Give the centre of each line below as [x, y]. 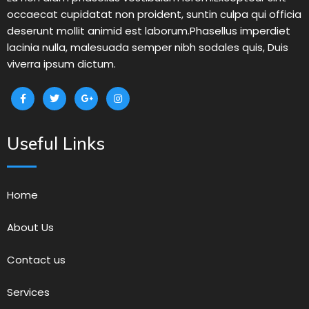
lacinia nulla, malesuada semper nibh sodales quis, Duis [148, 47]
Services [28, 292]
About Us [30, 228]
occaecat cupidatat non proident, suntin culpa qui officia [154, 14]
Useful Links [56, 143]
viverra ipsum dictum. [61, 63]
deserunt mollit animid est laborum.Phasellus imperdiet [149, 30]
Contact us [36, 260]
